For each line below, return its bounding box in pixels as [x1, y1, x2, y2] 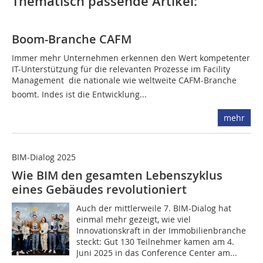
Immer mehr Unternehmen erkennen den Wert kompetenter [12, 52, 250, 64]
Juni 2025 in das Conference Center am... [76, 247, 238, 259]
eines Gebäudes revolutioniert [12, 181, 187, 198]
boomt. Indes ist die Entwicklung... [12, 89, 147, 100]
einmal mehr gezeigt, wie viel [76, 214, 191, 225]
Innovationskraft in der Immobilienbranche [76, 225, 247, 237]
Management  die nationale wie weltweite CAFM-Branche [12, 75, 237, 86]
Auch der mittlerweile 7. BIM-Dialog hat [76, 203, 232, 214]
